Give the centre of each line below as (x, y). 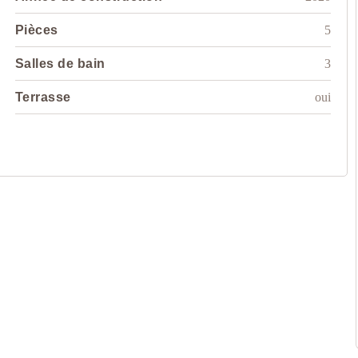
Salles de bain (60, 64)
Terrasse (43, 97)
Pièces (36, 30)
